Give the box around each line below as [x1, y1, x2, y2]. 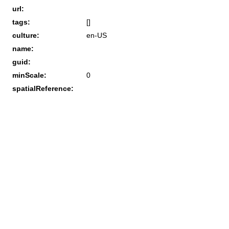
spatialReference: [12, 84, 74, 93]
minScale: [12, 71, 47, 79]
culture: [12, 31, 39, 39]
